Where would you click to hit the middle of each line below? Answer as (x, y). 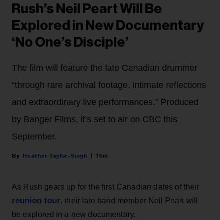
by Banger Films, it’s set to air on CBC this (95, 120)
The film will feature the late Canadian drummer (105, 68)
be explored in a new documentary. (74, 215)
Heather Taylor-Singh (55, 156)
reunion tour (36, 201)
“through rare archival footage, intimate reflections (109, 85)
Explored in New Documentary (108, 26)
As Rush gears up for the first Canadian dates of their (106, 187)
